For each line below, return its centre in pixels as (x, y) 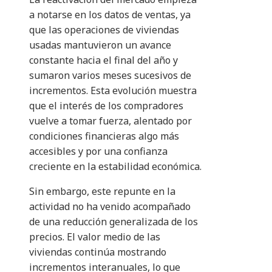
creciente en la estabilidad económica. (115, 167)
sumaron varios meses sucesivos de (110, 76)
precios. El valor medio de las (95, 237)
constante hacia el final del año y (104, 60)
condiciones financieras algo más (104, 136)
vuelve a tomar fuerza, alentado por (110, 121)
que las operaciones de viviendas (104, 30)
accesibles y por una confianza (98, 151)
